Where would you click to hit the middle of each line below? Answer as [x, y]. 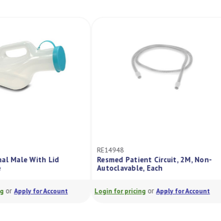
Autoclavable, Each [126, 168]
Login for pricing [116, 191]
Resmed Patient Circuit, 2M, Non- [150, 160]
